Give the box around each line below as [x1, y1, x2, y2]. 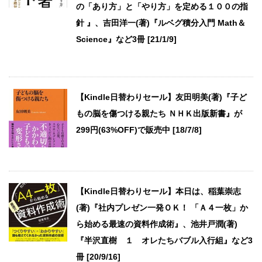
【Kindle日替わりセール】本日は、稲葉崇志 [76, 187, 241, 196]
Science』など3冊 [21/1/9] [76, 35, 177, 44]
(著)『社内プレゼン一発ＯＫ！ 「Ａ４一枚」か [76, 203, 248, 213]
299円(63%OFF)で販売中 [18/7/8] [76, 125, 202, 135]
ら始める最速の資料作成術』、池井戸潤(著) [76, 219, 237, 229]
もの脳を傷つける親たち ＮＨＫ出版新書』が [76, 109, 242, 119]
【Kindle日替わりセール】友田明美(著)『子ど [76, 92, 247, 102]
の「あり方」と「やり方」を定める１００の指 [76, 2, 248, 12]
